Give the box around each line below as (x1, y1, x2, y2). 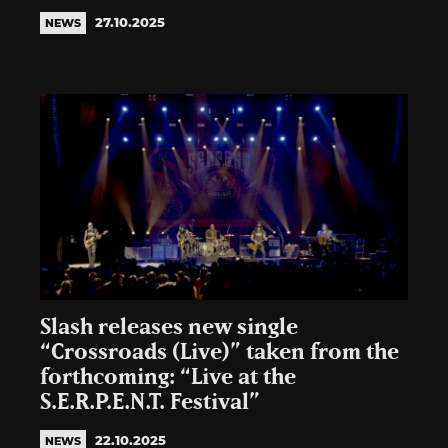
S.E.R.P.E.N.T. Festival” (40, 392, 260, 414)
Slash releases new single (40, 317, 298, 339)
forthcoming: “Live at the (40, 367, 296, 389)
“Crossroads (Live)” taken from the (40, 342, 399, 364)
